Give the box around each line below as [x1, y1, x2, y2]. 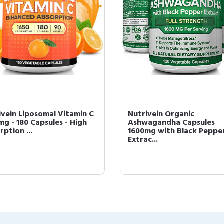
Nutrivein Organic [128, 108, 194, 121]
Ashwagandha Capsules [128, 116, 215, 129]
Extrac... [128, 133, 158, 146]
